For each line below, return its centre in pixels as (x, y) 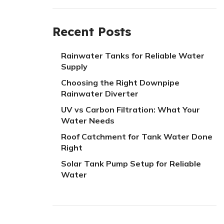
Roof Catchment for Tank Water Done (136, 136)
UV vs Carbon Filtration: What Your (130, 109)
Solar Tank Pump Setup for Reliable (131, 163)
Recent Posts (91, 31)
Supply (74, 66)
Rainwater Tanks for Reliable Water (132, 55)
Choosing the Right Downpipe (120, 82)
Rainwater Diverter (99, 93)
